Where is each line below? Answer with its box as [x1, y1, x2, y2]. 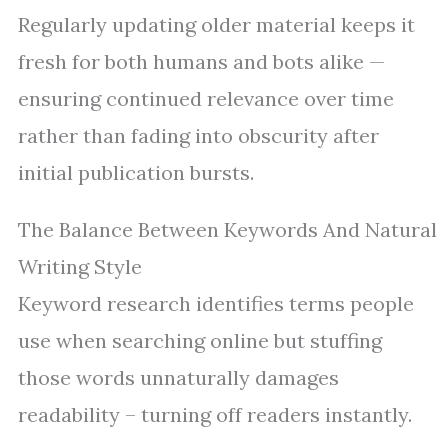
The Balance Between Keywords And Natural [18, 217, 437, 242]
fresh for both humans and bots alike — [18, 49, 385, 74]
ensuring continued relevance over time [18, 86, 394, 111]
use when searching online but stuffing [18, 328, 382, 353]
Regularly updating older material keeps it [18, 12, 415, 37]
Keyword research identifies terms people [18, 291, 414, 316]
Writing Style [18, 254, 142, 279]
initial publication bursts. [18, 160, 254, 185]
